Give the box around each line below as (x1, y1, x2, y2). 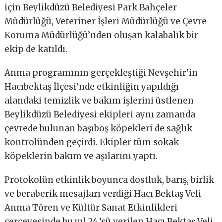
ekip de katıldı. (4, 44, 68, 55)
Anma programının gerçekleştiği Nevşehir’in (4, 67, 198, 79)
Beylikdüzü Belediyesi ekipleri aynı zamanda (4, 109, 196, 120)
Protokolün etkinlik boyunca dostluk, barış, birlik (4, 174, 215, 186)
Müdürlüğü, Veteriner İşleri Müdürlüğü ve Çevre (4, 16, 207, 27)
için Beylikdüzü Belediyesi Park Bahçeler (4, 2, 177, 13)
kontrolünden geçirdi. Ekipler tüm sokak (4, 137, 179, 148)
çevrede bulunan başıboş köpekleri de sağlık (4, 123, 193, 134)
